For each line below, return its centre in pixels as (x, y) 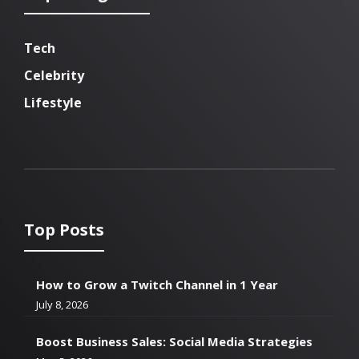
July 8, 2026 (62, 304)
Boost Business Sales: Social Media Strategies (174, 341)
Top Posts (64, 229)
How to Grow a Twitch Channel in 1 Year (157, 284)
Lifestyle (53, 102)
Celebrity (54, 75)
